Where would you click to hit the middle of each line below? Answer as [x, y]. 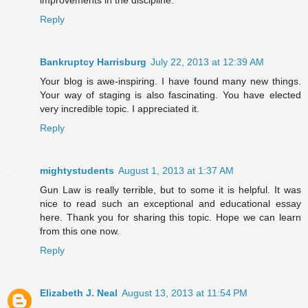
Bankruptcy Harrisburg [93, 62]
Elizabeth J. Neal [79, 293]
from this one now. [80, 231]
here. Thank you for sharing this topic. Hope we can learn [170, 218]
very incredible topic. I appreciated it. [120, 109]
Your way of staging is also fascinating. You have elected [170, 95]
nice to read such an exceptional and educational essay [170, 204]
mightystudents [77, 171]
